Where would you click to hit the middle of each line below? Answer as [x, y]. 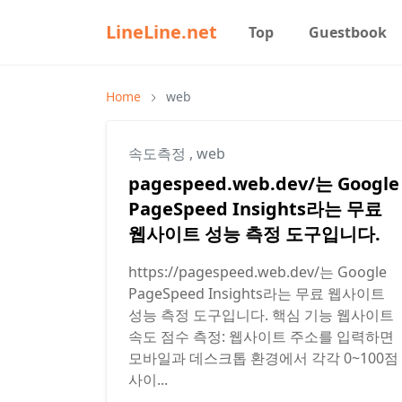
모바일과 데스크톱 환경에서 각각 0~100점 [263, 358]
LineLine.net [162, 32]
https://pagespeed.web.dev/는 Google [258, 272]
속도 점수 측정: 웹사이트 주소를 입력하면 [261, 336]
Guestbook [347, 32]
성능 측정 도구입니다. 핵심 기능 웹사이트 [261, 315]
